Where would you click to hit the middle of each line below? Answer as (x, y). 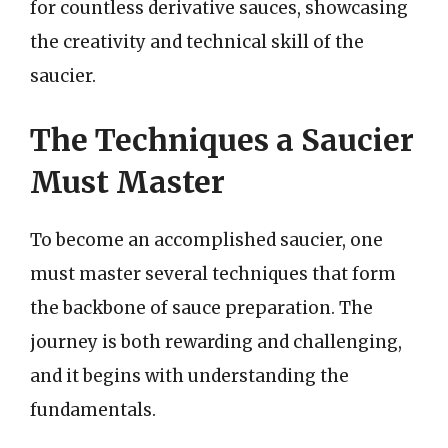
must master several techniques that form (213, 273)
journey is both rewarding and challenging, (216, 341)
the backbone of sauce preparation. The (201, 307)
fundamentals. (93, 409)
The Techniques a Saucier (222, 139)
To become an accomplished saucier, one (206, 239)
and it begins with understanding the (189, 375)
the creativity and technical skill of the (197, 42)
